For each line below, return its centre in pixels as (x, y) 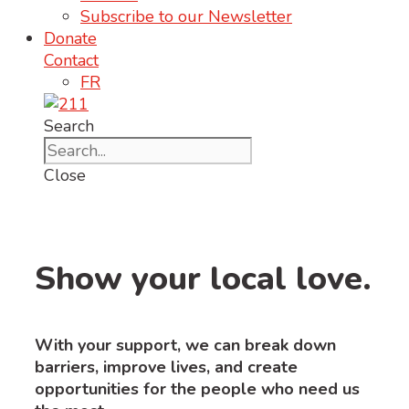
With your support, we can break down (185, 345)
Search (69, 126)
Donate (70, 38)
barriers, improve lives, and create (166, 367)
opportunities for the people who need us (197, 389)
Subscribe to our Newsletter (186, 16)
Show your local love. (203, 279)
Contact (71, 60)
